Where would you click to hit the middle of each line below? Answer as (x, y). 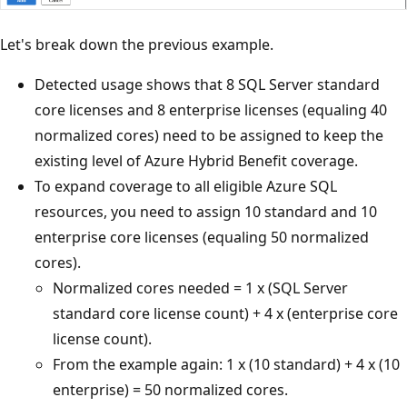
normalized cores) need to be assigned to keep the (209, 136)
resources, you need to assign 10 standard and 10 (206, 212)
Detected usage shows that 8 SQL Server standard (207, 85)
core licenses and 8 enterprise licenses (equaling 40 (211, 110)
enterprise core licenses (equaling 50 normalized (202, 238)
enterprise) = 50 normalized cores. (170, 390)
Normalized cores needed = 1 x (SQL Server (200, 288)
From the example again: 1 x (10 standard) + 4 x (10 (226, 365)
